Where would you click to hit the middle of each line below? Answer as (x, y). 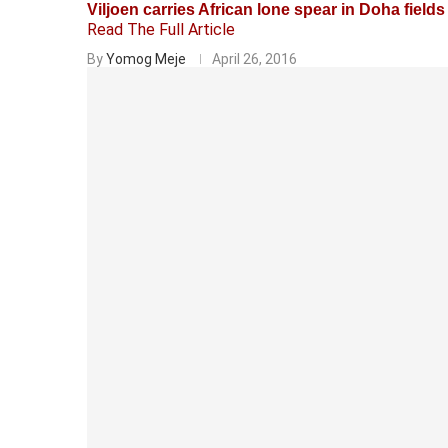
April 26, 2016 (254, 58)
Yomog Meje (146, 58)
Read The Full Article (161, 29)
